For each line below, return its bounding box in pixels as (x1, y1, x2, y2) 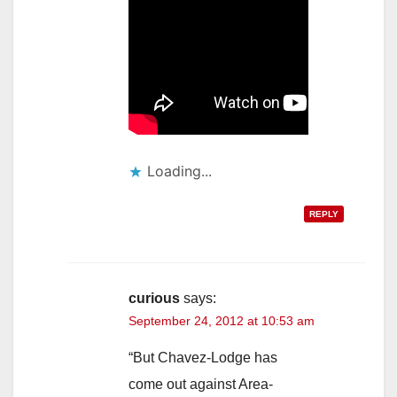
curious (128, 291, 180, 307)
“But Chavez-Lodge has (128, 350, 277, 366)
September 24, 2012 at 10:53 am (128, 314, 315, 329)
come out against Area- (128, 377, 273, 393)
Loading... (147, 162, 212, 181)
